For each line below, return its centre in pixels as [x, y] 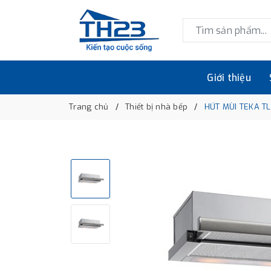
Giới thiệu [229, 78]
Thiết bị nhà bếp [156, 107]
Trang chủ [89, 107]
